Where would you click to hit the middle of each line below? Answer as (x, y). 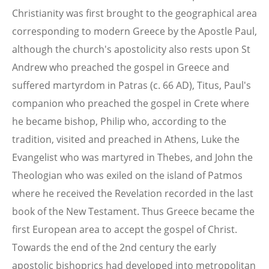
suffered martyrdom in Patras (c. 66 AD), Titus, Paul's (131, 85)
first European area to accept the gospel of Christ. (125, 229)
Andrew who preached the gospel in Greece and (121, 67)
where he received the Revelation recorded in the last (133, 193)
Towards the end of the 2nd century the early (114, 247)
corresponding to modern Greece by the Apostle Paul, (134, 31)
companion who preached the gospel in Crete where (131, 103)
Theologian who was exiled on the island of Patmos (127, 175)
